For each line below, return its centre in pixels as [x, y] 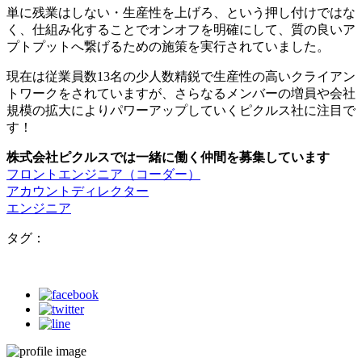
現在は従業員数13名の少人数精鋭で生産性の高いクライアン [181, 77]
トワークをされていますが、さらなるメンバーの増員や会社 [181, 94]
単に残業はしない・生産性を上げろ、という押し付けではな [181, 13]
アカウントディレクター [78, 192]
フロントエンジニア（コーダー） [103, 175]
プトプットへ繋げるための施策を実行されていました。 [168, 47]
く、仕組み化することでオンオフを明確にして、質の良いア [181, 30]
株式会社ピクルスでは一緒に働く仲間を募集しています [168, 158]
